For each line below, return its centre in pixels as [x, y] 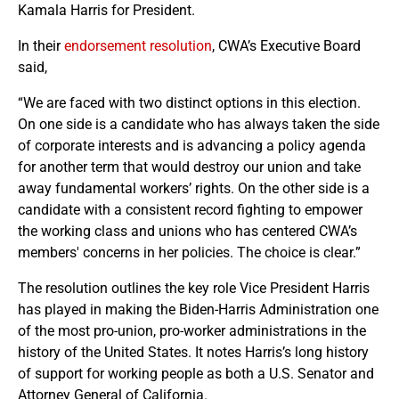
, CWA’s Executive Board [286, 46]
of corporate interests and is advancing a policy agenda [192, 146]
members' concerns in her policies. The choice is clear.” [189, 252]
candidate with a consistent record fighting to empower [190, 210]
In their [41, 46]
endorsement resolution [138, 46]
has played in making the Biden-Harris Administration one [198, 309]
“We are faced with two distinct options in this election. [189, 103]
